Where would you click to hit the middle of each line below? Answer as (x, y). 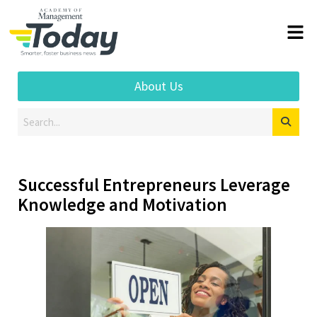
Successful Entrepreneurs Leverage (154, 184)
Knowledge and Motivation (122, 204)
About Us (158, 86)
